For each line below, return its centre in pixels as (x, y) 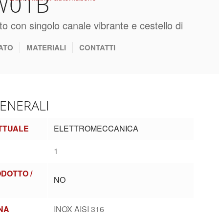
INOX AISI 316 (79, 209)
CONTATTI (97, 47)
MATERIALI (46, 47)
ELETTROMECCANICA (96, 128)
